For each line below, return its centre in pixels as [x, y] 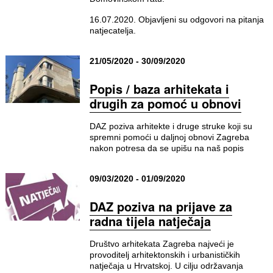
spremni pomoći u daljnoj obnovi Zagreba [169, 137]
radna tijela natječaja [150, 221]
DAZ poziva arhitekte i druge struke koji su [171, 126]
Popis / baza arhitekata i [159, 89]
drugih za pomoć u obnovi [165, 103]
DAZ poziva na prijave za [161, 206]
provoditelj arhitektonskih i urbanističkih [165, 255]
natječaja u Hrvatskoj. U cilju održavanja [166, 266]
